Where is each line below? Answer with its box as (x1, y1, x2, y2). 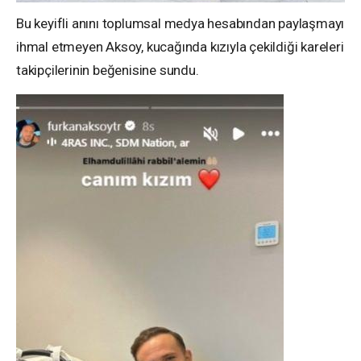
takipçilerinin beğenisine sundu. (16, 61, 199, 78)
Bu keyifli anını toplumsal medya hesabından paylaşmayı (16, 15, 345, 31)
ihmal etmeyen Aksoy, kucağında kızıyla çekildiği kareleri (16, 38, 344, 55)
